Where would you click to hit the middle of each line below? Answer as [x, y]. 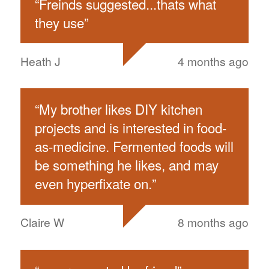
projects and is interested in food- [130, 128]
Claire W [42, 222]
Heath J [40, 61]
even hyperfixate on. [93, 183]
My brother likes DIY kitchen [120, 109]
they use [59, 22]
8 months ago [213, 222]
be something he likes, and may [126, 165]
